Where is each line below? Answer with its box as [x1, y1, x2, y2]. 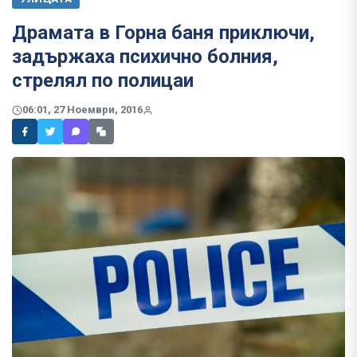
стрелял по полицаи [12, 69, 194, 92]
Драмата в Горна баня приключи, [12, 22, 315, 44]
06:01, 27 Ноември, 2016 [22, 104, 143, 116]
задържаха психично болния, [12, 45, 278, 68]
